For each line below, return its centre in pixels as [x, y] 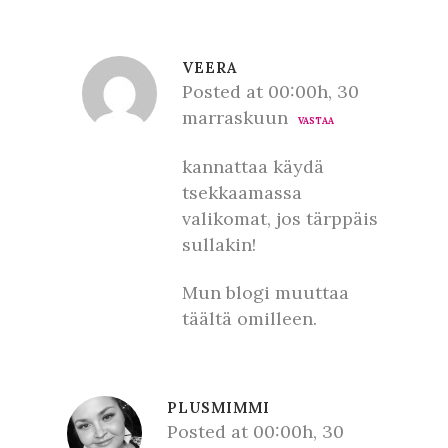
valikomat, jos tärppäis [280, 218]
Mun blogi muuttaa [265, 292]
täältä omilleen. [249, 318]
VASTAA [316, 120]
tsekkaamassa [242, 192]
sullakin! [219, 244]
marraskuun [235, 117]
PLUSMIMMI [218, 407]
